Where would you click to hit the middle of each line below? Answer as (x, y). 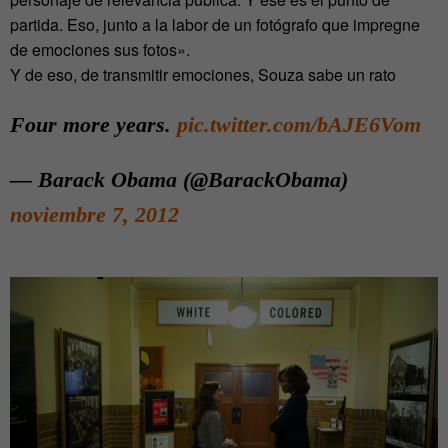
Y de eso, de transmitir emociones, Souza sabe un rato (203, 74)
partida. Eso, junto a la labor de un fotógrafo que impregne (215, 24)
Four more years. (93, 124)
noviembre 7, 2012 (94, 214)
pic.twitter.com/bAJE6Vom (299, 124)
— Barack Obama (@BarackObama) (179, 179)
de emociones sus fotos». (100, 49)
